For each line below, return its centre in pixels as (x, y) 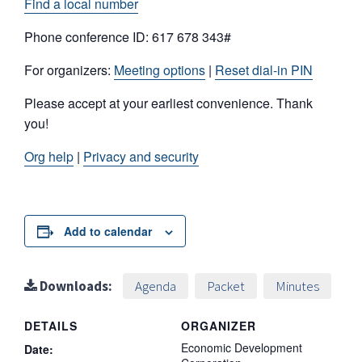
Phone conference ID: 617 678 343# (128, 37)
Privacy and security (141, 156)
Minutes (297, 286)
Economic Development (242, 347)
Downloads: (75, 286)
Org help (49, 156)
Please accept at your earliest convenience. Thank (168, 103)
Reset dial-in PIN (264, 70)
